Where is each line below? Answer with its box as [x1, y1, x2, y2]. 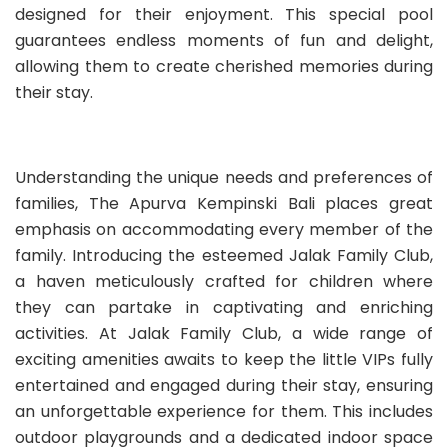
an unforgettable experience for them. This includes [15, 399, 433, 423]
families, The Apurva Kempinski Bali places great [15, 191, 433, 215]
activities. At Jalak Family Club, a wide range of [15, 321, 433, 345]
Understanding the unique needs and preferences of [15, 165, 433, 189]
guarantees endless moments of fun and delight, [15, 29, 433, 53]
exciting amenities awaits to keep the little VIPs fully [15, 347, 433, 371]
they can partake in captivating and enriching [15, 295, 433, 319]
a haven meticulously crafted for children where [15, 269, 433, 293]
